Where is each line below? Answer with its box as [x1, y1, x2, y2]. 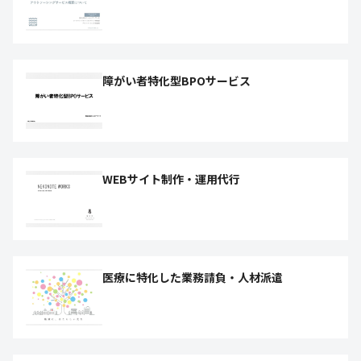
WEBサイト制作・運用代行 [102, 171, 240, 187]
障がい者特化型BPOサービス [102, 73, 251, 89]
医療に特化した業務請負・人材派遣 [102, 269, 283, 285]
